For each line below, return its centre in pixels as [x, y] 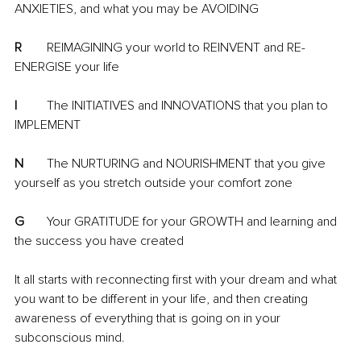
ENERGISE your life [67, 67]
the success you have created [101, 241]
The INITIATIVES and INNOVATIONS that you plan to [32, 106]
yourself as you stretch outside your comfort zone [154, 183]
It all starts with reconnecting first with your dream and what [177, 280]
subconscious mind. [71, 338]
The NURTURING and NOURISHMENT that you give [35, 164]
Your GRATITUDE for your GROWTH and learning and [35, 222]
